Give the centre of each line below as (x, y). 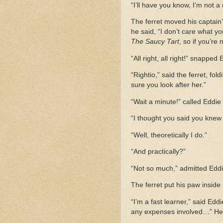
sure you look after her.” (168, 85)
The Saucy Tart (155, 42)
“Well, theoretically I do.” (169, 135)
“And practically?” (158, 152)
